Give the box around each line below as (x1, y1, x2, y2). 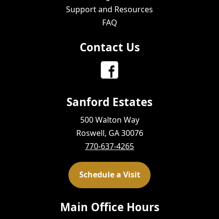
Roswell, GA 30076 (76, 127, 143, 138)
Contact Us (79, 39, 140, 55)
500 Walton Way (80, 114, 139, 125)
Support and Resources (66, 3, 153, 15)
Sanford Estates (66, 94, 153, 109)
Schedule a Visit (79, 169, 140, 180)
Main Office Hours (60, 199, 159, 215)
